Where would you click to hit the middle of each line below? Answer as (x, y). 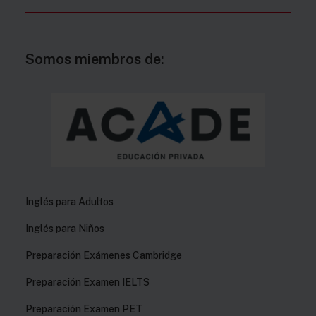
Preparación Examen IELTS (87, 282)
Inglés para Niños (65, 229)
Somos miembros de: (95, 59)
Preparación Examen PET (84, 309)
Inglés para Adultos (69, 202)
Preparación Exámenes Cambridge (104, 255)
